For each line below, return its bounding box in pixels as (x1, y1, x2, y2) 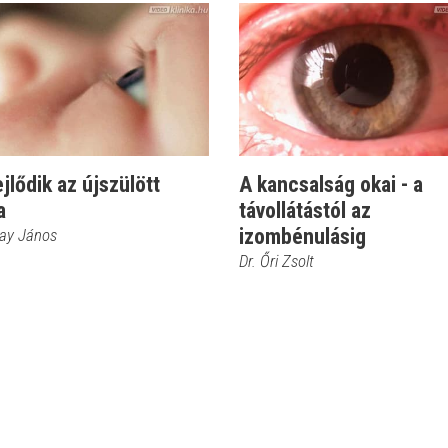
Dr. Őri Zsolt (239, 251, 314, 271)
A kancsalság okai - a (239, 172, 423, 197)
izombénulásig (239, 224, 366, 249)
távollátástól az (239, 198, 371, 223)
